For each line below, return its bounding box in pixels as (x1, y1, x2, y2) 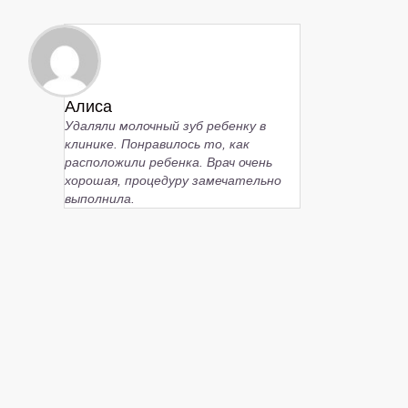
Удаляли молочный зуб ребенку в (65, 117, 266, 133)
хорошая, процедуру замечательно (65, 172, 281, 188)
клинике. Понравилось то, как (65, 136, 250, 151)
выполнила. (65, 190, 135, 206)
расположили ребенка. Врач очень (65, 154, 272, 169)
